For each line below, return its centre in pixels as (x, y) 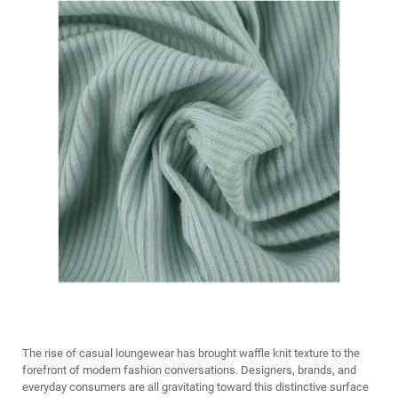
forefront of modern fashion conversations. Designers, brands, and (189, 370)
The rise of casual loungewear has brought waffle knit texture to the (191, 353)
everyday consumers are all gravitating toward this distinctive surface (195, 387)
